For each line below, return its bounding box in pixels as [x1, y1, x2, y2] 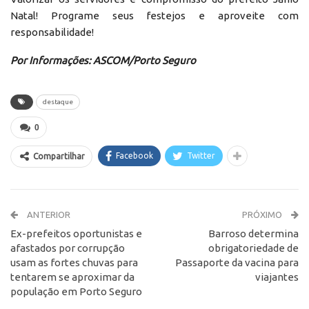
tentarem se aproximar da [10, 270, 134, 283]
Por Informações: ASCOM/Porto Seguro [10, 54, 196, 66]
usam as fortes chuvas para [10, 256, 138, 268]
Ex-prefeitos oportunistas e [10, 227, 142, 239]
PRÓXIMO [242, 209, 284, 219]
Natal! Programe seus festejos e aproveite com [10, 9, 299, 21]
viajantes [255, 270, 299, 283]
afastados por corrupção [10, 241, 125, 254]
